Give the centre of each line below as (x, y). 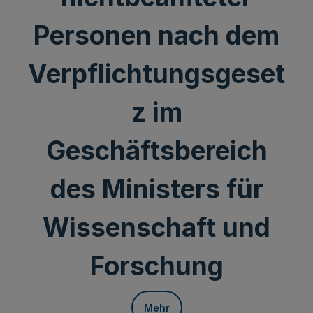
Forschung (156, 266)
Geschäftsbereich (156, 151)
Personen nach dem (156, 35)
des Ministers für (156, 189)
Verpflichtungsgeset (156, 74)
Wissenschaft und (156, 227)
